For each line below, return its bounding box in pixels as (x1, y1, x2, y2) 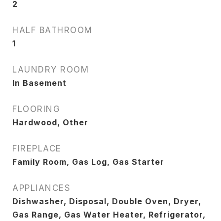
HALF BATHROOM (12, 25, 93, 35)
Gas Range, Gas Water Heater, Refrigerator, (12, 210, 206, 220)
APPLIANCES (12, 183, 71, 193)
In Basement (12, 78, 67, 88)
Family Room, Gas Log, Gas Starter (12, 157, 164, 167)
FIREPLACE (12, 144, 62, 153)
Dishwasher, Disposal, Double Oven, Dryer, (12, 196, 201, 206)
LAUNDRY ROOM (12, 65, 89, 74)
